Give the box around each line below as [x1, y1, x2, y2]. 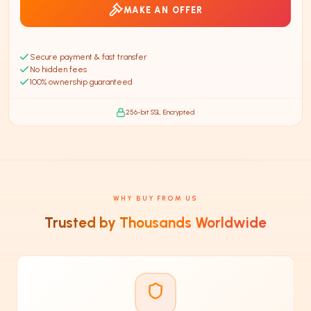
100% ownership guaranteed [30, 77, 133, 87]
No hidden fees [30, 65, 87, 74]
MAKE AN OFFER [124, 4, 203, 15]
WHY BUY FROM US [113, 194, 198, 202]
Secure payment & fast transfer [30, 52, 147, 62]
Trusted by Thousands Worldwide [44, 214, 267, 231]
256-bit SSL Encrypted [126, 108, 195, 117]
